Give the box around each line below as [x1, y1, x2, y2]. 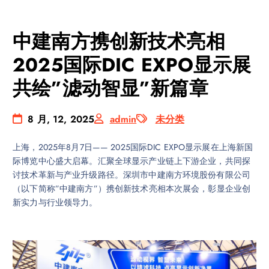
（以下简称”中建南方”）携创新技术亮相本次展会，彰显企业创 [13, 182, 251, 195]
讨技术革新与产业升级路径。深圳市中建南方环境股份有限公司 [13, 168, 251, 181]
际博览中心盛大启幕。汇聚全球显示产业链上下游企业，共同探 [13, 154, 251, 167]
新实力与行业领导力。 [13, 196, 98, 208]
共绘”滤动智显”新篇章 [13, 74, 208, 103]
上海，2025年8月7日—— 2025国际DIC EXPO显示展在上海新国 [13, 141, 253, 153]
